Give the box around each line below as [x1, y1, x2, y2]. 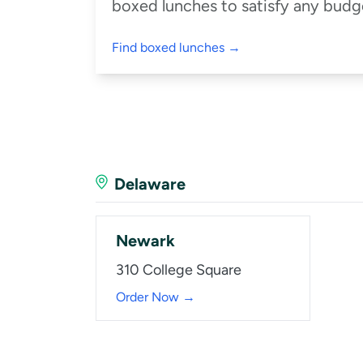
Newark [116, 230, 175, 250]
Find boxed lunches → [112, 39, 241, 55]
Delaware [114, 173, 186, 194]
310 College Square [116, 260, 241, 279]
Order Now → [116, 288, 195, 305]
